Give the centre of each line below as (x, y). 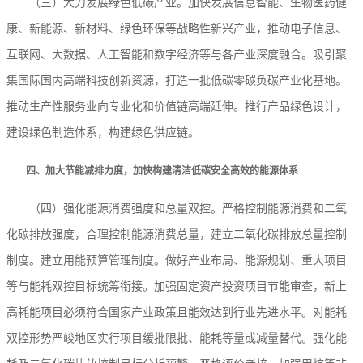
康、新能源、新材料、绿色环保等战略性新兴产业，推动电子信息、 (177, 29)
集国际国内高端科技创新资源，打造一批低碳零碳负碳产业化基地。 (177, 81)
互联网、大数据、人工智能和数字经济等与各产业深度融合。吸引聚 (177, 55)
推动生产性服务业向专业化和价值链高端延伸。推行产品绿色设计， (177, 107)
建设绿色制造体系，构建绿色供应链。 (103, 133)
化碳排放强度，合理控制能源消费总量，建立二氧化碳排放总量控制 (177, 235)
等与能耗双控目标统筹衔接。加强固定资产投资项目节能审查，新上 (177, 287)
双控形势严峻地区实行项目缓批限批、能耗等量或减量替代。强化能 (177, 339)
